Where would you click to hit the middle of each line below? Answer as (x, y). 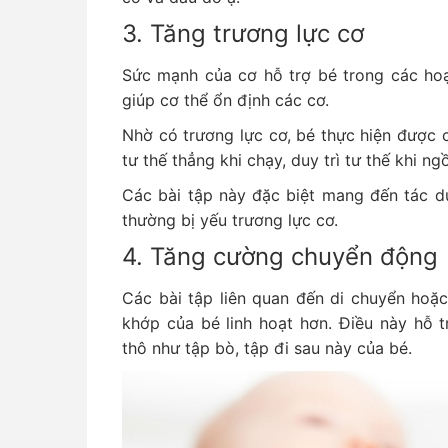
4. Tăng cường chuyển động (280, 256)
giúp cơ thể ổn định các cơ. (225, 100)
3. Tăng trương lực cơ (243, 33)
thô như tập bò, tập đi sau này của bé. (269, 348)
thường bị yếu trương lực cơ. (232, 220)
